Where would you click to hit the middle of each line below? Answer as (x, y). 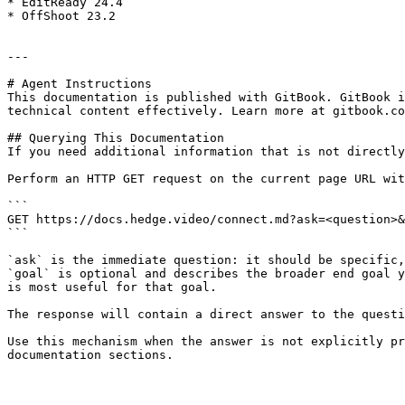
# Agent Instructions (80, 84)
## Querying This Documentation (116, 138)
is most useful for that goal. (112, 287)
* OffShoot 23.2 (61, 16)
